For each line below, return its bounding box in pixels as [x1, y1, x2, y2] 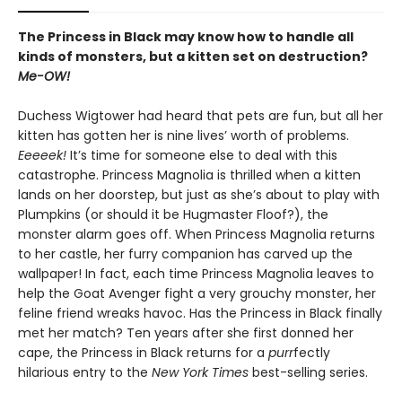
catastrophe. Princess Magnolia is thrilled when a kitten [18, 166, 361, 184]
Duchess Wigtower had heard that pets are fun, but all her [18, 107, 383, 125]
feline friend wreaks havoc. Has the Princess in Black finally [18, 304, 382, 322]
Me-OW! [18, 67, 70, 85]
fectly [293, 344, 330, 362]
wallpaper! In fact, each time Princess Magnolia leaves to [18, 265, 374, 283]
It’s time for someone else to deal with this [66, 146, 337, 164]
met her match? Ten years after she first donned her [18, 324, 354, 342]
